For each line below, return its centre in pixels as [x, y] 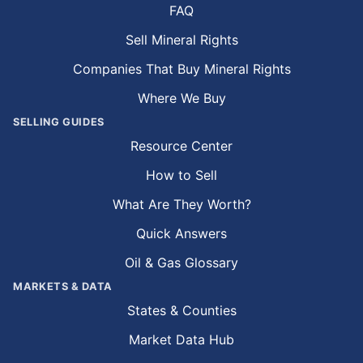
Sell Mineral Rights [181, 39]
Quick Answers [181, 233]
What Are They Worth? [181, 204]
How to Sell [181, 175]
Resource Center [181, 145]
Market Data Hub [181, 339]
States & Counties [181, 310]
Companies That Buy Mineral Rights [181, 68]
